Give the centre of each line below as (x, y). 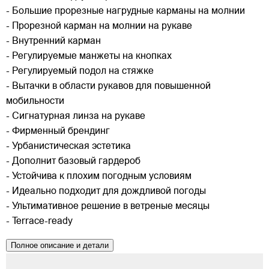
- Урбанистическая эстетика (68, 147)
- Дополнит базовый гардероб (73, 162)
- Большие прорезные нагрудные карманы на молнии (125, 12)
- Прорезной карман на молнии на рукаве (99, 27)
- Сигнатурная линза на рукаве (76, 117)
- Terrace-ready (39, 222)
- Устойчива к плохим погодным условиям (99, 177)
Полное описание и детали (60, 246)
